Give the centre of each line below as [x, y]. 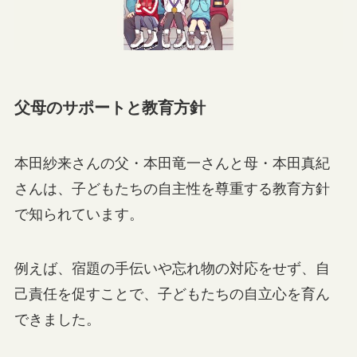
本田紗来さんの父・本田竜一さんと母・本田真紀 [172, 163]
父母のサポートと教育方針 [110, 108]
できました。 [57, 319]
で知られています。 [78, 214]
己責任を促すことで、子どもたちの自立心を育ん [172, 294]
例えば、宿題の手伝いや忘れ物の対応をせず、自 [172, 268]
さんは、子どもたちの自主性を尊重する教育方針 [172, 188]
